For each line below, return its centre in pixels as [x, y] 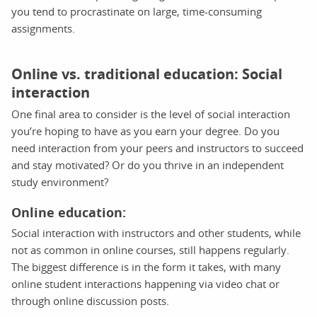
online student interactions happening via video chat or [145, 283]
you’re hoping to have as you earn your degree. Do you [145, 131]
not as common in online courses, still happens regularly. [150, 249]
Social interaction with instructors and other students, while [156, 232]
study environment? [60, 181]
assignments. [43, 28]
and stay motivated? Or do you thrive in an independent [148, 165]
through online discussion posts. [90, 300]
